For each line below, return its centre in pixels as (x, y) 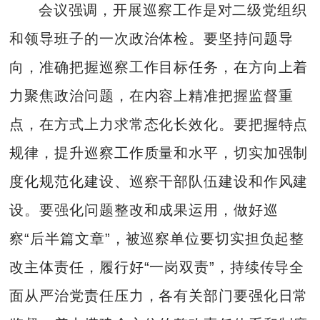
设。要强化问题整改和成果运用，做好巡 (144, 210)
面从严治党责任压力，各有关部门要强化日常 (159, 296)
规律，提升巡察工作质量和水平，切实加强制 (159, 153)
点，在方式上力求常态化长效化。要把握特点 (159, 125)
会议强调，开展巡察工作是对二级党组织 (172, 10)
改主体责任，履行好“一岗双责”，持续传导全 (157, 267)
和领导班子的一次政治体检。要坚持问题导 (151, 39)
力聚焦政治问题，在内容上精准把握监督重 (151, 96)
